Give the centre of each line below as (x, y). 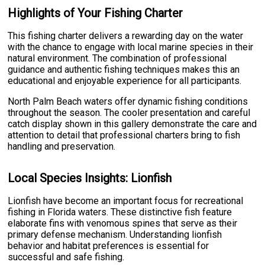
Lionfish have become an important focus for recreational (126, 201)
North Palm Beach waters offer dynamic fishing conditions (128, 101)
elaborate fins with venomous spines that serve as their (123, 223)
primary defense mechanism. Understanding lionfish (115, 234)
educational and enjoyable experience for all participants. (125, 80)
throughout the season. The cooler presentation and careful (129, 112)
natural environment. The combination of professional (117, 58)
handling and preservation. (62, 146)
